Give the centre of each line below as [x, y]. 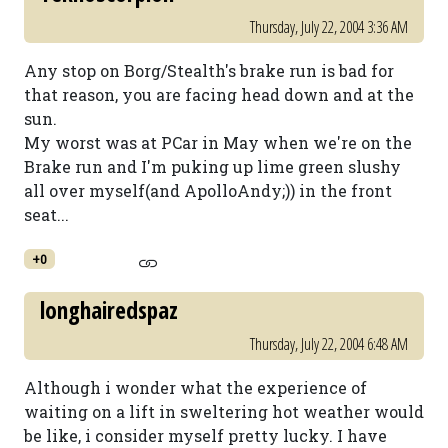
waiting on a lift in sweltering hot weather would [224, 411]
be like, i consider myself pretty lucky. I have [205, 435]
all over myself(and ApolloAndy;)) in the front [208, 190]
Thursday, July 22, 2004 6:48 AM [329, 344]
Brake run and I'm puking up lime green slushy [212, 166]
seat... [46, 214]
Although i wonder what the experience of [195, 387]
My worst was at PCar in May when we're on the [218, 142]
